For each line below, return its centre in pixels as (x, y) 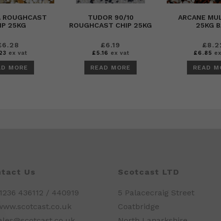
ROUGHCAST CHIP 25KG (110, 25)
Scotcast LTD (148, 172)
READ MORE (110, 68)
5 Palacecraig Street (156, 193)
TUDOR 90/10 (110, 17)
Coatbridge (139, 206)
